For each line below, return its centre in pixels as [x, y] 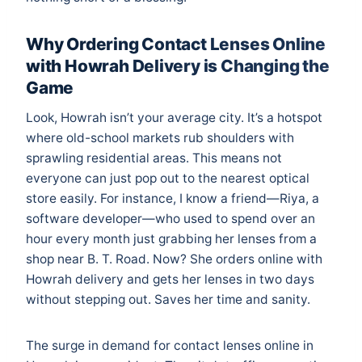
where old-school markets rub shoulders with [160, 137]
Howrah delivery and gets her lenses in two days [170, 279]
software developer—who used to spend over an [170, 218]
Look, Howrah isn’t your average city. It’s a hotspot [174, 117]
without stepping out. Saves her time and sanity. [168, 299]
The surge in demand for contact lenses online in [170, 345]
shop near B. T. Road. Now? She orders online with [174, 259]
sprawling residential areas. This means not [154, 158]
